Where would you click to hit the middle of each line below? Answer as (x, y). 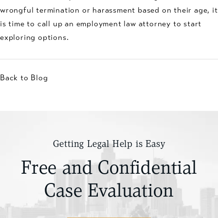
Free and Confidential (109, 169)
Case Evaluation (109, 192)
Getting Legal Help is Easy (109, 145)
